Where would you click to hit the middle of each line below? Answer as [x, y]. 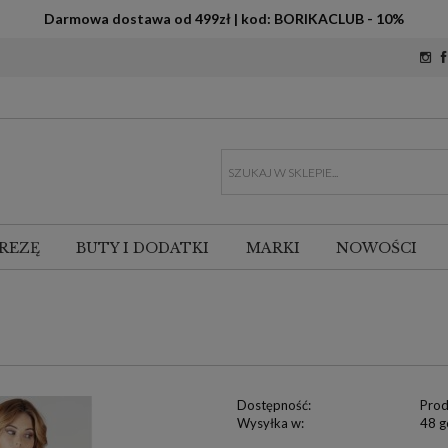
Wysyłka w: [270, 423]
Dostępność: [273, 405]
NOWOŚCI [377, 248]
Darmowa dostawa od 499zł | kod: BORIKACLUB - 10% [224, 18]
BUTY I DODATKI [143, 248]
